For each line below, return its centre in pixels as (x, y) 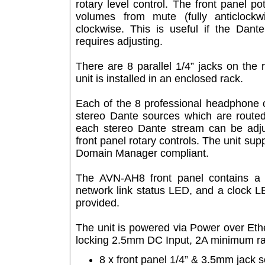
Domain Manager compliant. (159, 153)
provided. (114, 203)
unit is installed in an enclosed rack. (176, 79)
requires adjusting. (136, 41)
